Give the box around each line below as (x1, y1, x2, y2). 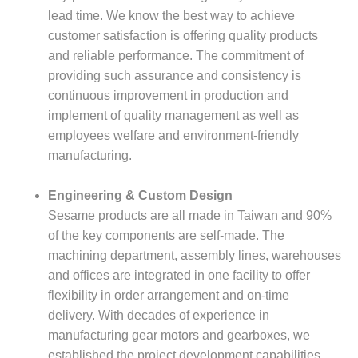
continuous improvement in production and (48, 88, 288, 102)
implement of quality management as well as (48, 108, 299, 122)
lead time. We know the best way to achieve (48, 8, 295, 22)
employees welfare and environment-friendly (48, 128, 299, 142)
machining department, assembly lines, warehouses (48, 248, 341, 262)
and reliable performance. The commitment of (48, 48, 304, 62)
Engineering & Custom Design (48, 188, 233, 202)
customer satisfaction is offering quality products (48, 28, 318, 42)
